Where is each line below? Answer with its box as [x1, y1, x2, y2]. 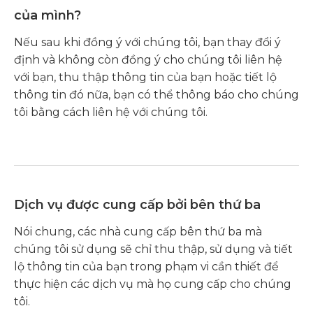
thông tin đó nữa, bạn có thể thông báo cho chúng [14, 88, 299, 101]
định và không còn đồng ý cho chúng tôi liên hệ [14, 53, 282, 66]
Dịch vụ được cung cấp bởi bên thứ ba [14, 197, 261, 212]
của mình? [14, 8, 81, 23]
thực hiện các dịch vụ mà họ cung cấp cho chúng [14, 277, 291, 291]
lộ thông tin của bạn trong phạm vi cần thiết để [14, 260, 279, 273]
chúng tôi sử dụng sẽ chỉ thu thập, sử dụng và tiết [14, 242, 293, 256]
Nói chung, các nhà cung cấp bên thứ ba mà [14, 225, 262, 238]
